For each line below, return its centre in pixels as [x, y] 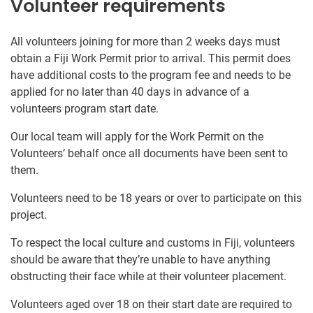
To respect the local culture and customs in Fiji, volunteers [153, 242]
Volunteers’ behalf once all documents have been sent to [149, 153]
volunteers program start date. [85, 108]
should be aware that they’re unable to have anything [140, 259]
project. [29, 214]
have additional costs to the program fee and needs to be [151, 75]
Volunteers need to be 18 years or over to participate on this [156, 198]
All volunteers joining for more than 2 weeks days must [145, 41]
